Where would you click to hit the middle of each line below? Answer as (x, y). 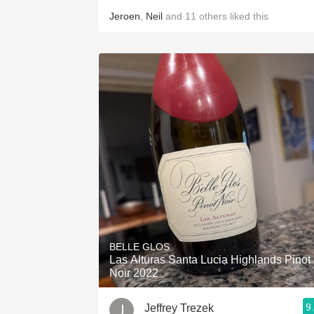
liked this (248, 16)
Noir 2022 (134, 273)
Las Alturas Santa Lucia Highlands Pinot (210, 260)
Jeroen (125, 16)
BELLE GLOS (139, 247)
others (213, 16)
